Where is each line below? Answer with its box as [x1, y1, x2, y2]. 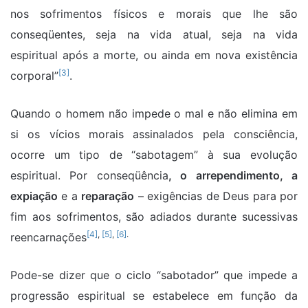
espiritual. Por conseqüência [10, 168, 168, 183]
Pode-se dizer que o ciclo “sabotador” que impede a [10, 268, 298, 283]
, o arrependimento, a [168, 168, 298, 183]
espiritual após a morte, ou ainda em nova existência [10, 48, 298, 63]
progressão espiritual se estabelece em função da [10, 289, 298, 303]
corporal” [10, 69, 58, 83]
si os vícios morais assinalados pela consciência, [10, 127, 298, 142]
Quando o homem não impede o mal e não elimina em [10, 107, 298, 121]
